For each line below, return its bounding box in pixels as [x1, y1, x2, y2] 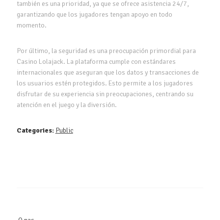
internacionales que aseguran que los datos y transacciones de [16, 68, 199, 77]
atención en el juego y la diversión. [16, 100, 117, 109]
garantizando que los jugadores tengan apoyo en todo [16, 10, 172, 19]
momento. [16, 21, 47, 29]
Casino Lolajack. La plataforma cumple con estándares [16, 57, 176, 66]
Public [55, 126, 73, 135]
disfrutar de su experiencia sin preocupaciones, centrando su [16, 89, 193, 98]
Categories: [16, 126, 54, 135]
